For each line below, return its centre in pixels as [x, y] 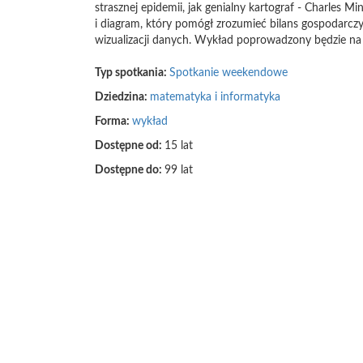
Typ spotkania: [132, 73]
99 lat [179, 170]
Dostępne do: [130, 170]
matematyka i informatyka [215, 97]
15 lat [179, 146]
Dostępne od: [130, 146]
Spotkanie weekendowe [228, 73]
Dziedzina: [122, 97]
